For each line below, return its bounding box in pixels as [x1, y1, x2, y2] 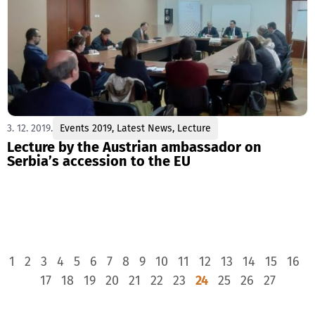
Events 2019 [60, 122, 112, 135]
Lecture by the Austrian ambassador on [7, 139, 262, 156]
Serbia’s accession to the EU [7, 153, 191, 170]
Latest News [117, 122, 172, 135]
